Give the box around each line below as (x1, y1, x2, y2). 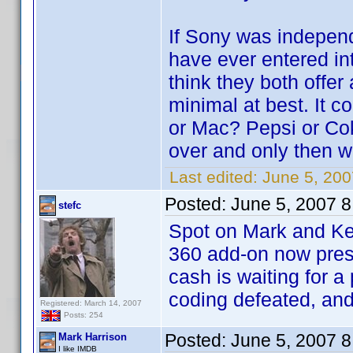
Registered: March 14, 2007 (40, 299, 142, 307)
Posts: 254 (61, 310, 103, 320)
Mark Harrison (58, 331, 127, 343)
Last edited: (165, 168, 262, 186)
